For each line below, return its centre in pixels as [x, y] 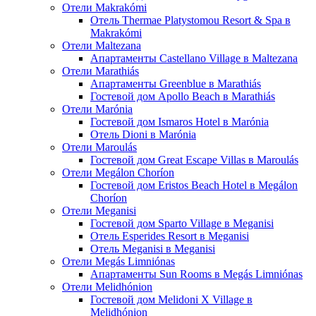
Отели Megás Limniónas [119, 262]
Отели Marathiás [101, 71]
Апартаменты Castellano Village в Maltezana [194, 59]
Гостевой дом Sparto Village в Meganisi [182, 224]
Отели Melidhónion [107, 287]
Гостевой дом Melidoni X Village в [171, 300]
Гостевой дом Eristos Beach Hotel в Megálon [194, 186]
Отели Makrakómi [104, 8]
